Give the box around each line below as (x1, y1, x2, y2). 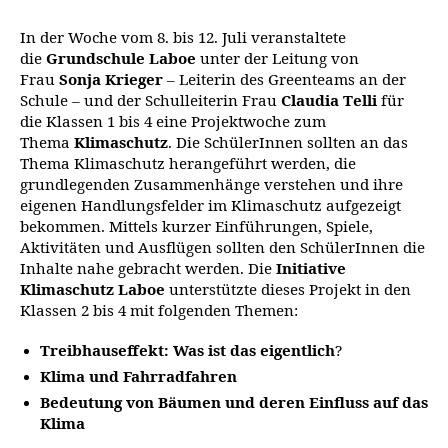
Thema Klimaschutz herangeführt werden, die (20, 154, 356, 174)
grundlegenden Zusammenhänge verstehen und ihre (20, 175, 403, 195)
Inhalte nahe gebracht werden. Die (20, 259, 276, 279)
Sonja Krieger (59, 70, 163, 90)
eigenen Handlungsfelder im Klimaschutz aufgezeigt (20, 196, 401, 216)
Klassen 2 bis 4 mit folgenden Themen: (20, 301, 298, 321)
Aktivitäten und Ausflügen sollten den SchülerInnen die (20, 238, 425, 258)
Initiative (276, 259, 346, 279)
